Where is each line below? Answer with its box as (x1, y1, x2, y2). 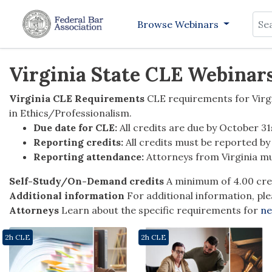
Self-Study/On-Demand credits (9, 175, 164, 188)
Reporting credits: (33, 136, 123, 149)
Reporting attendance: (33, 151, 144, 163)
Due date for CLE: (33, 121, 117, 134)
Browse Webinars (137, 18, 221, 30)
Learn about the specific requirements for (61, 204, 260, 217)
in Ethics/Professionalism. (9, 107, 132, 120)
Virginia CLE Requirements (9, 92, 144, 105)
